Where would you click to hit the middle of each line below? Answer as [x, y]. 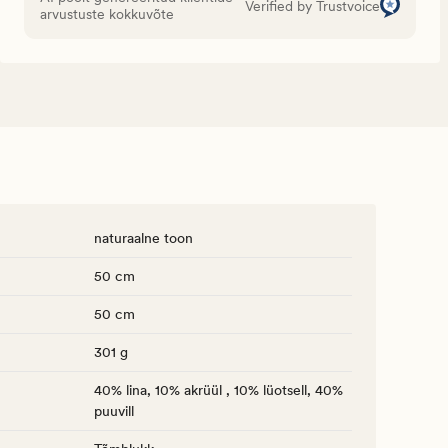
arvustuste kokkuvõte [107, 14]
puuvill [114, 411]
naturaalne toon [143, 238]
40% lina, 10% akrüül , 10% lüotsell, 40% [218, 390]
